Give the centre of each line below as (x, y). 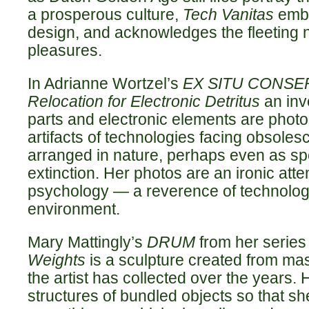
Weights (57, 260)
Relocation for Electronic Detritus (144, 101)
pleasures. (65, 50)
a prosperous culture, (105, 14)
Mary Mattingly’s (87, 242)
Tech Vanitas (228, 14)
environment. (74, 209)
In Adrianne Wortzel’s (105, 83)
